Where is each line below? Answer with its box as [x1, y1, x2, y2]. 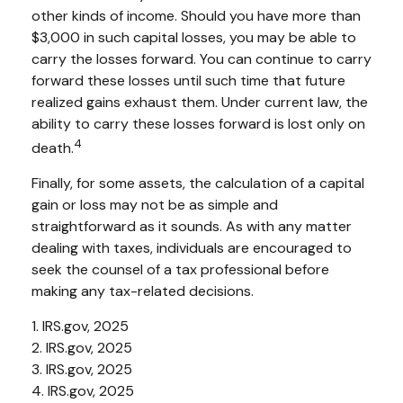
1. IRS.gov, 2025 [31, 317, 129, 336]
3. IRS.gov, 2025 [31, 360, 132, 380]
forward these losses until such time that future [31, 70, 345, 90]
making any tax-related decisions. [31, 282, 254, 301]
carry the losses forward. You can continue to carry [31, 49, 372, 68]
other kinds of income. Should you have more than [31, 5, 361, 25]
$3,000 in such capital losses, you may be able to [31, 27, 356, 47]
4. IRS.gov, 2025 [31, 381, 134, 401]
